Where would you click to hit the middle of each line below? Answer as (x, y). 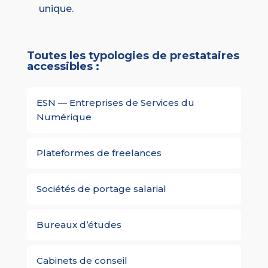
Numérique (64, 117)
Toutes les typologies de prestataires (133, 56)
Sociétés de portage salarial (101, 189)
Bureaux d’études (79, 225)
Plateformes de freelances (99, 153)
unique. (56, 9)
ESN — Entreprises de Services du (115, 103)
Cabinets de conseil (82, 261)
